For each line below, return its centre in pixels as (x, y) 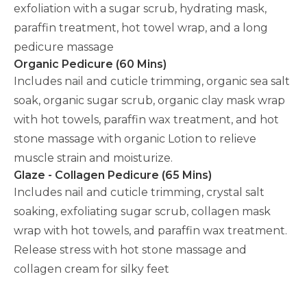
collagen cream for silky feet (91, 269)
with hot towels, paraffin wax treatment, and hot (146, 120)
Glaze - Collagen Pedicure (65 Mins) (113, 175)
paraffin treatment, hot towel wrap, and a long (141, 28)
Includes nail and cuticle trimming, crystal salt (139, 192)
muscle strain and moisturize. (93, 158)
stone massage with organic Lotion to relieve (135, 139)
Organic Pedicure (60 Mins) (90, 64)
